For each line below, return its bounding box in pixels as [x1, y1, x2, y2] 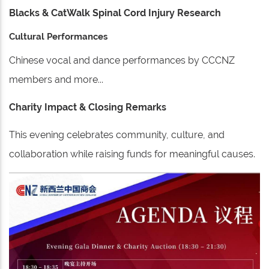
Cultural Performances [9, 31, 107, 43]
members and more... [9, 74, 103, 86]
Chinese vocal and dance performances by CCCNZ [9, 55, 235, 67]
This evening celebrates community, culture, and [9, 129, 225, 141]
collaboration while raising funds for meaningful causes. [9, 148, 255, 160]
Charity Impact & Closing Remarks [9, 101, 166, 113]
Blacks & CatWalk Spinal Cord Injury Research [9, 7, 221, 19]
